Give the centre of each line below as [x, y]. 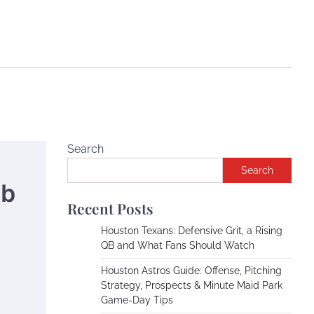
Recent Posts [110, 208]
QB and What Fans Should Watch [178, 245]
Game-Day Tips [137, 300]
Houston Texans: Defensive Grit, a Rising [192, 231]
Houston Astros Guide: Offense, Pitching [191, 271]
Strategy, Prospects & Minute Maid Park [192, 285]
